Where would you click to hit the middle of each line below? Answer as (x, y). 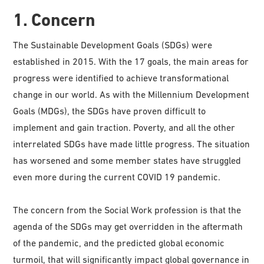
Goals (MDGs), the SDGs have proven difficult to (110, 110)
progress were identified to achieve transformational (121, 77)
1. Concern (55, 19)
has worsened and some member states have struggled (127, 160)
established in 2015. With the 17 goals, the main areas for (131, 61)
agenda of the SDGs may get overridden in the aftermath (128, 226)
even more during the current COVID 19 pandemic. (117, 176)
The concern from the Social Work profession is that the (127, 209)
